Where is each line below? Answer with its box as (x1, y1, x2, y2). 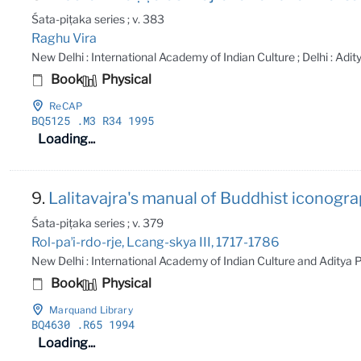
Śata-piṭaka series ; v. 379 (31, 215, 164, 230)
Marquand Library (49, 303, 133, 316)
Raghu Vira (31, 30, 98, 46)
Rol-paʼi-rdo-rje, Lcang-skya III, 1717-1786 (31, 234, 280, 250)
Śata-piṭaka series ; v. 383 (31, 11, 165, 26)
